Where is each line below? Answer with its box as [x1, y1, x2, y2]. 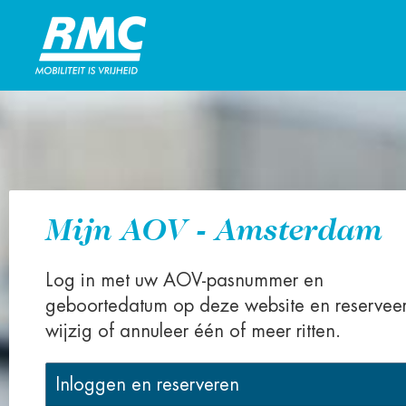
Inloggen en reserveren [55, 375, 239, 394]
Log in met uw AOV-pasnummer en [45, 271, 324, 290]
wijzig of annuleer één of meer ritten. [45, 322, 341, 341]
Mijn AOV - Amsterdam [45, 211, 382, 247]
